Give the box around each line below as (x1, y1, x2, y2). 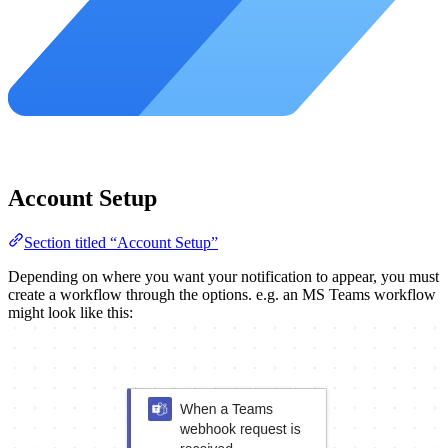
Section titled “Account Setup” (24, 233, 218, 251)
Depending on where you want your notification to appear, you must (8, 267, 439, 285)
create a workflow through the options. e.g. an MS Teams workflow (8, 285, 436, 303)
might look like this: (8, 303, 133, 321)
